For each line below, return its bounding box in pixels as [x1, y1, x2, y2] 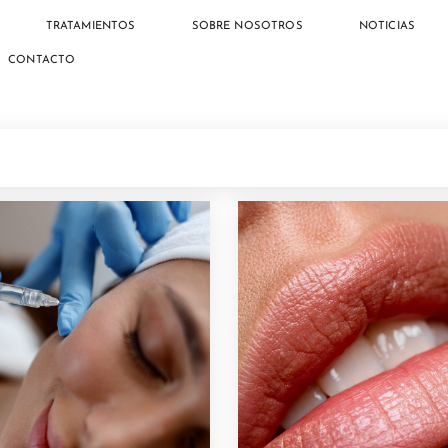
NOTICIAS [358, 21, 416, 32]
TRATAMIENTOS [45, 21, 136, 32]
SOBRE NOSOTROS [191, 21, 303, 32]
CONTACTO [8, 55, 76, 66]
